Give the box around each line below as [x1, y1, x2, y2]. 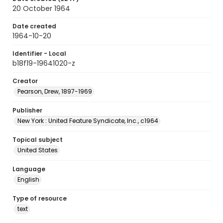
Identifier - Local [12, 49, 66, 58]
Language [12, 165, 45, 173]
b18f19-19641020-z [12, 58, 75, 68]
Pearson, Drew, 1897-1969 [17, 87, 92, 96]
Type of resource [12, 194, 67, 203]
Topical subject [12, 135, 63, 144]
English [17, 175, 39, 184]
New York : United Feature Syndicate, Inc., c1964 [17, 116, 158, 125]
